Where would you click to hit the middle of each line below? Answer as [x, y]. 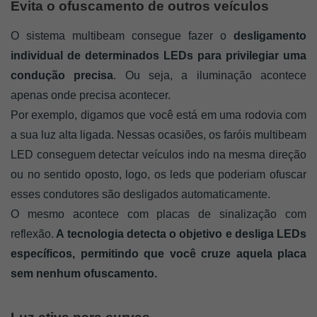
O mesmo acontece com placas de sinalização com [158, 214]
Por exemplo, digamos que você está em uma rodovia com [158, 115]
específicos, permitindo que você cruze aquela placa [158, 253]
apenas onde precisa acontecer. [92, 95]
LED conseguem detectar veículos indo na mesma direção [158, 154]
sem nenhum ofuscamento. [85, 273]
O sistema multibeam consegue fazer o [122, 35]
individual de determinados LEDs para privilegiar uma [158, 55]
